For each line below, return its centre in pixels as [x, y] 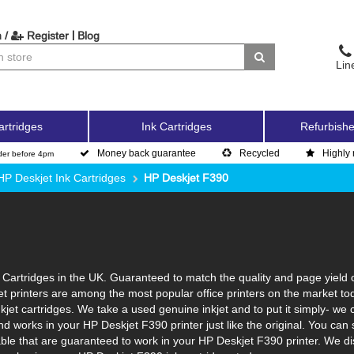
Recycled [260, 153]
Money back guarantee [147, 153]
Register [46, 36]
